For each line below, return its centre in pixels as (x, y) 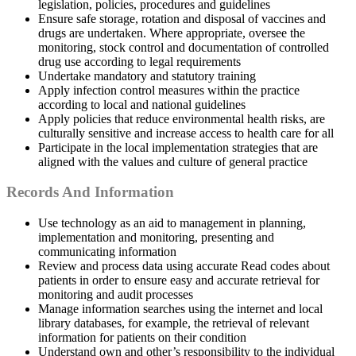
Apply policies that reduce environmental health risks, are (182, 118)
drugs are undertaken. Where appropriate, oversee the (172, 33)
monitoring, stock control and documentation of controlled (184, 47)
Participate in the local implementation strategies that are (178, 147)
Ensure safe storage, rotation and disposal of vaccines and (182, 18)
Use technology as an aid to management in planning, (172, 223)
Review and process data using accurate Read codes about (184, 266)
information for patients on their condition (142, 338)
